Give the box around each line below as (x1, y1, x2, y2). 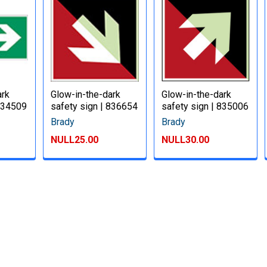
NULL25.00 (51, 133, 99, 145)
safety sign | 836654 (51, 100, 138, 112)
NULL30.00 (162, 133, 210, 145)
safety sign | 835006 (162, 100, 249, 112)
